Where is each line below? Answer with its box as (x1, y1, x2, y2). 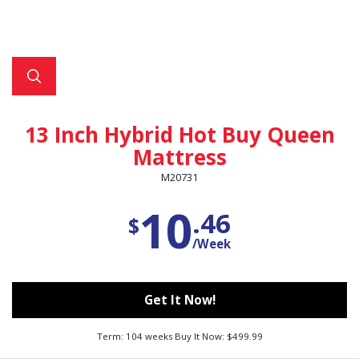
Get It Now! (143, 291, 216, 309)
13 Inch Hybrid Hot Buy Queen (24, 120, 335, 149)
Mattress (132, 143, 227, 171)
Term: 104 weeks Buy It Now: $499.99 (96, 330, 263, 343)
